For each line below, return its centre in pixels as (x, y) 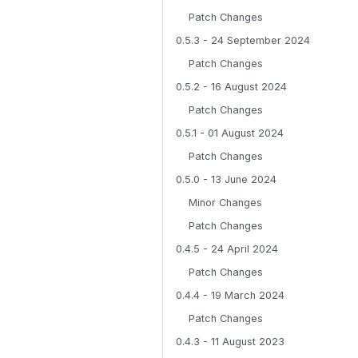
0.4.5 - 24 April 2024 (227, 249)
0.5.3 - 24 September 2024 (243, 40)
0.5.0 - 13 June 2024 (226, 179)
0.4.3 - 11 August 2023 (230, 342)
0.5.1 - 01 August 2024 (230, 133)
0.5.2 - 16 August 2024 (231, 87)
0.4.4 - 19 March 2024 (230, 295)
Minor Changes (225, 203)
